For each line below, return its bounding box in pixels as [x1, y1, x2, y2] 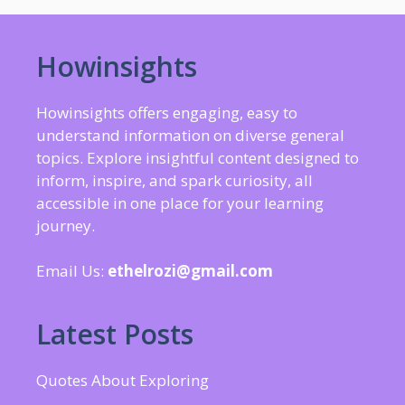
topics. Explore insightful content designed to [36, 146, 359, 168]
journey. [36, 214, 95, 236]
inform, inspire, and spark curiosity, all [36, 169, 313, 191]
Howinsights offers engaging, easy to [36, 101, 297, 123]
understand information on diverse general [36, 124, 344, 146]
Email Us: [36, 260, 108, 282]
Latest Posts [36, 316, 193, 353]
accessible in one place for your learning [36, 192, 324, 213]
